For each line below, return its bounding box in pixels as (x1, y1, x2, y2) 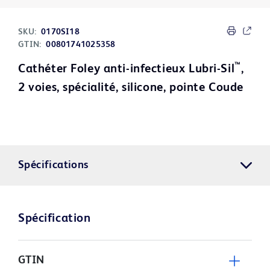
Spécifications (18, 160, 89, 171)
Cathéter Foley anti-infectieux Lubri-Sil (18, 63, 235, 76)
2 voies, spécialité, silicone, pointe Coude (18, 82, 243, 95)
